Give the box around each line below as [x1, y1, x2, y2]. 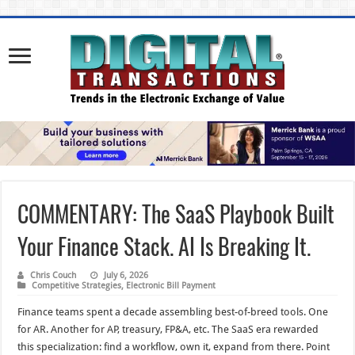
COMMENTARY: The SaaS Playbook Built [17, 197, 335, 230]
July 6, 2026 [104, 269, 149, 281]
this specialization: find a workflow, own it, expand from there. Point [17, 340, 330, 353]
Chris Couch [30, 269, 77, 281]
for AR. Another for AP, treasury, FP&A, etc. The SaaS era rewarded [17, 323, 319, 335]
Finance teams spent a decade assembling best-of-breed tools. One [17, 305, 329, 318]
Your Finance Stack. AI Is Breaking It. [17, 229, 311, 262]
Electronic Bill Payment [126, 280, 216, 291]
